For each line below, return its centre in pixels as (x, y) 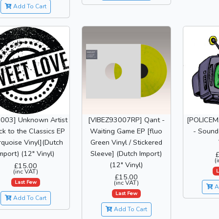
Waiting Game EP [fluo (126, 131)
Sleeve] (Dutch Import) (126, 154)
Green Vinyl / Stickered (126, 142)
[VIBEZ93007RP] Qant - (126, 120)
